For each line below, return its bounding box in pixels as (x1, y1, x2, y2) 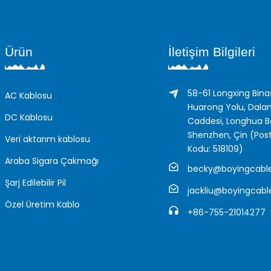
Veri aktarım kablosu (5, 132, 90, 145)
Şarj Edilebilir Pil (5, 176, 66, 189)
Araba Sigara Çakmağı (5, 154, 99, 167)
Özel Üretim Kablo (5, 198, 80, 211)
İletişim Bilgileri (168, 44, 255, 59)
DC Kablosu (5, 111, 53, 123)
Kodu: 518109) (188, 142, 243, 155)
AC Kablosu (5, 89, 52, 102)
